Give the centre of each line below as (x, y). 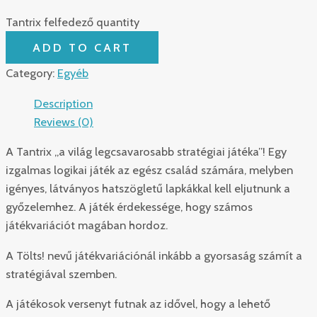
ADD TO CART (82, 48)
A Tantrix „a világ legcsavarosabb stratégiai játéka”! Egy (146, 152)
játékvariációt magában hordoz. (87, 225)
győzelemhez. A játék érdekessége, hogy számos (129, 207)
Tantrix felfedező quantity (73, 22)
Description (63, 103)
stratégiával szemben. (61, 273)
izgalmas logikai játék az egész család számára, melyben (149, 170)
